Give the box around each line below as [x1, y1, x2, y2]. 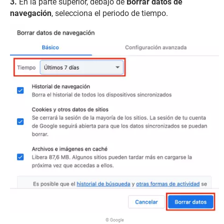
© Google [105, 217, 124, 223]
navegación [10, 8, 51, 18]
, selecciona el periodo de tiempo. [51, 8, 168, 18]
